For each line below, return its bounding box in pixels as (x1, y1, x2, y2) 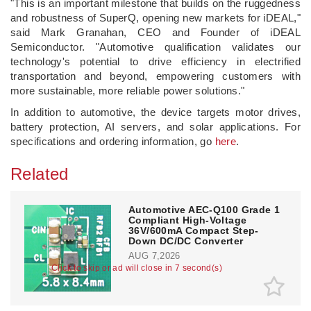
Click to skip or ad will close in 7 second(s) (51, 262, 222, 273)
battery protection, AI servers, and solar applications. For (10, 120, 301, 133)
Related (10, 164, 69, 183)
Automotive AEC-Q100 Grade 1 (128, 203, 280, 215)
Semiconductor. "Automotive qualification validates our (10, 40, 301, 53)
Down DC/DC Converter (128, 235, 244, 246)
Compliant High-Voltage (128, 214, 247, 226)
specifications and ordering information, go (10, 135, 215, 147)
